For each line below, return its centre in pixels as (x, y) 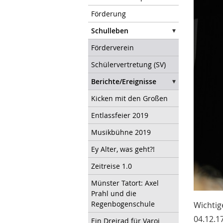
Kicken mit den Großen (129, 98)
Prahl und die (114, 193)
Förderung (109, 13)
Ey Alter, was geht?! (123, 149)
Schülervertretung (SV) (128, 64)
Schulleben (110, 30)
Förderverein (112, 47)
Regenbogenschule (123, 204)
